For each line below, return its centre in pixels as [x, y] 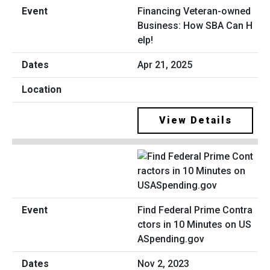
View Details [195, 120]
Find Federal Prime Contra [195, 210]
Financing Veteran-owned [194, 11]
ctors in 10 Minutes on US [194, 225]
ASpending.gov [171, 239]
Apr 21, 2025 [165, 64]
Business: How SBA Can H [195, 25]
